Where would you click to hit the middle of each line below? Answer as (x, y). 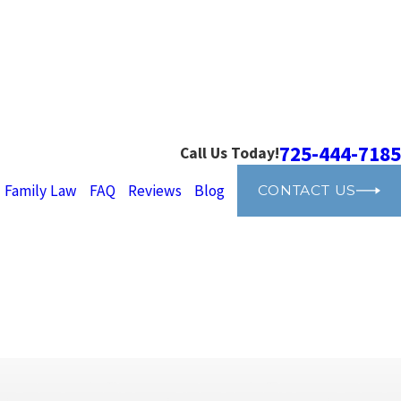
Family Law (40, 191)
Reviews (154, 191)
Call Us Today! (230, 154)
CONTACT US (307, 190)
